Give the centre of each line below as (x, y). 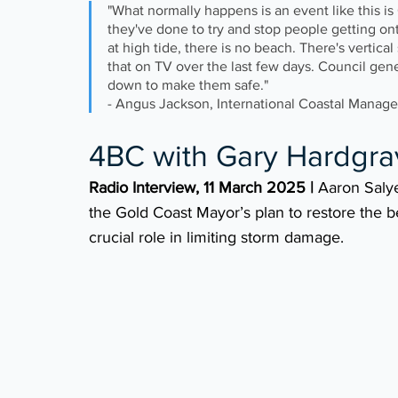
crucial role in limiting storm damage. (216, 238)
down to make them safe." (190, 85)
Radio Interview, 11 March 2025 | (201, 188)
